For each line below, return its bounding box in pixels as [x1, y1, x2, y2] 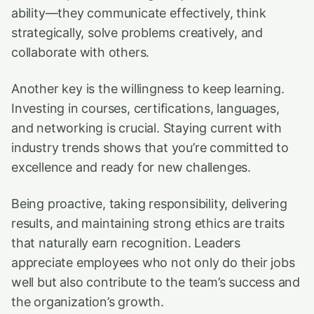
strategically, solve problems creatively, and [11, 25, 264, 40]
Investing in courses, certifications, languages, [11, 101, 280, 116]
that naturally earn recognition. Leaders [11, 235, 241, 250]
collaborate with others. [11, 45, 150, 60]
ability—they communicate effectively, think [11, 6, 266, 20]
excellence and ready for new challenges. [11, 160, 252, 175]
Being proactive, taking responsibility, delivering [11, 196, 288, 211]
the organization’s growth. [11, 294, 164, 309]
